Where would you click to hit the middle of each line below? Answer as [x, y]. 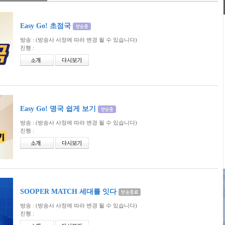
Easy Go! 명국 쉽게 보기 [59, 109]
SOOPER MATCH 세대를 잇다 [69, 192]
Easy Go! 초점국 [46, 26]
